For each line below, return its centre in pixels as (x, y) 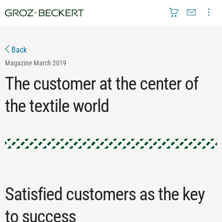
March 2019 (50, 63)
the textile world (57, 106)
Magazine (19, 63)
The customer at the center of (102, 84)
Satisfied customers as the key (105, 194)
